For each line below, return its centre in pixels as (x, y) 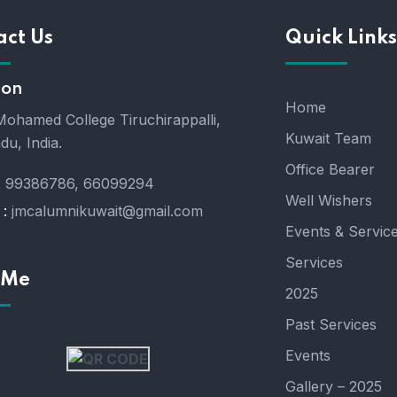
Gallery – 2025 (333, 386)
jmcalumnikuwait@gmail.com (107, 211)
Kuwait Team (328, 138)
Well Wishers (328, 200)
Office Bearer (330, 169)
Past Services (331, 324)
